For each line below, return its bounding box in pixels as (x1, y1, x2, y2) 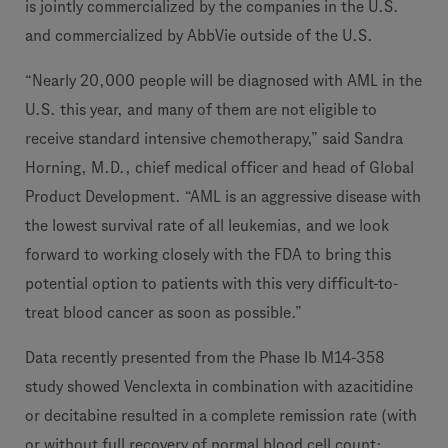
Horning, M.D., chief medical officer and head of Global (25, 159, 414, 176)
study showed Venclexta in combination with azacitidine (25, 378, 413, 395)
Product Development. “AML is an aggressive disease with (25, 188, 421, 205)
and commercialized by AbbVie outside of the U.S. (25, 27, 373, 44)
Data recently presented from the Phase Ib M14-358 (25, 349, 385, 366)
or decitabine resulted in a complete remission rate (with (25, 407, 417, 424)
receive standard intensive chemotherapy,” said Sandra (25, 130, 403, 147)
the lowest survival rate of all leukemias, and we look (25, 217, 389, 234)
